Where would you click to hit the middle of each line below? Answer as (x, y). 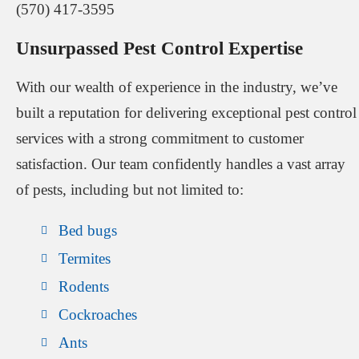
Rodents (84, 287)
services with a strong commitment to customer (160, 139)
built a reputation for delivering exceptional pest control (186, 113)
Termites (85, 259)
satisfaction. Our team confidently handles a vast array (181, 164)
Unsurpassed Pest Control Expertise (159, 48)
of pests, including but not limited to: (130, 190)
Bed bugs (88, 231)
